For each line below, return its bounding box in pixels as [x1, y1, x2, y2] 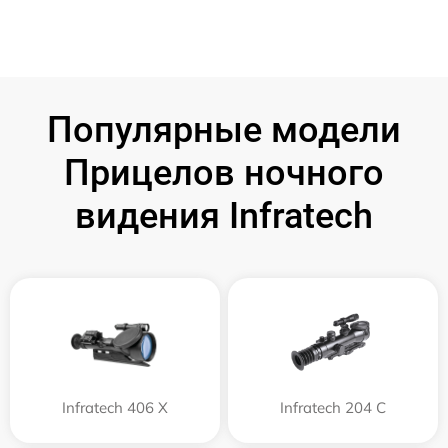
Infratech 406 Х [62, 398, 168, 417]
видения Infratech [75, 195, 373, 237]
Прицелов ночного [64, 152, 384, 194]
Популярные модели [47, 109, 401, 151]
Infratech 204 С [280, 398, 386, 417]
